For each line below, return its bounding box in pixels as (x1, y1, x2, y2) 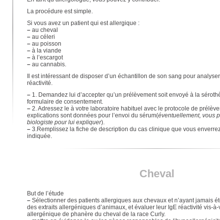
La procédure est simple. (27, 8, 93, 15)
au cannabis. (30, 61, 66, 68)
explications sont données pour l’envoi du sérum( (27, 112, 158, 119)
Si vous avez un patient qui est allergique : (27, 20, 139, 27)
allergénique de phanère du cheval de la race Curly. (27, 211, 165, 218)
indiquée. (27, 133, 52, 139)
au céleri (30, 33, 55, 40)
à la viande (30, 47, 61, 54)
